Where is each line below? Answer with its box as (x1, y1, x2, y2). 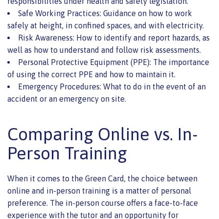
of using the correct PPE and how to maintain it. (7, 69, 175, 79)
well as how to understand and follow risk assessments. (7, 45, 201, 54)
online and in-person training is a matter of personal (7, 186, 191, 195)
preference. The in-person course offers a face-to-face (7, 198, 198, 207)
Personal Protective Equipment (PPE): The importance (18, 57, 209, 66)
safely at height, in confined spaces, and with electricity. (7, 21, 204, 30)
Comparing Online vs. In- (7, 123, 198, 144)
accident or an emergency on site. (7, 94, 126, 103)
